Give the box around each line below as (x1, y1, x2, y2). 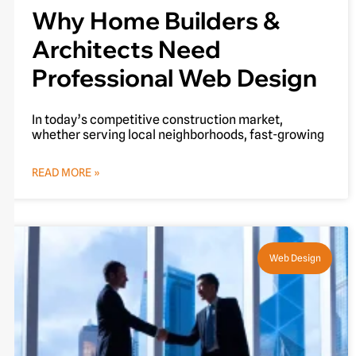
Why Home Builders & (32, 5, 280, 36)
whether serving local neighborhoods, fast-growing (32, 126, 324, 142)
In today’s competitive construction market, (32, 111, 283, 127)
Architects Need (32, 33, 221, 64)
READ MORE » (32, 165, 100, 179)
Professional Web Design (32, 62, 317, 93)
